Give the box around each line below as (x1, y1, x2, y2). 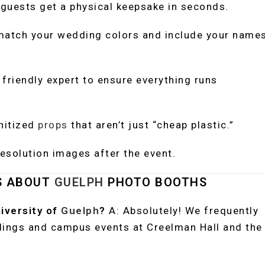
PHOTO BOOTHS (104, 175, 207, 189)
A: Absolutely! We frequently (105, 205, 258, 216)
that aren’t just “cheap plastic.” (67, 119, 234, 131)
